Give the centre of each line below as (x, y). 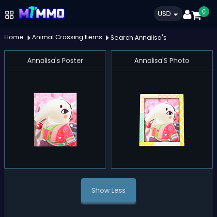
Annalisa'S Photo (162, 61)
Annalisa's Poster (55, 61)
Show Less (108, 190)
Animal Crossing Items (67, 37)
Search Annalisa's (138, 38)
